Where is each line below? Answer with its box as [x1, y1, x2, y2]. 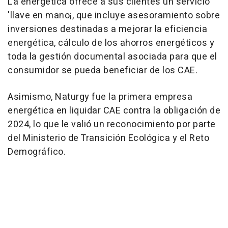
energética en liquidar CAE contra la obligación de [8, 103, 220, 118]
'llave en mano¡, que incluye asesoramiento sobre [8, 8, 220, 22]
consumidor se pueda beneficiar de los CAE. [8, 63, 197, 77]
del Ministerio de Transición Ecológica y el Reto [8, 131, 209, 145]
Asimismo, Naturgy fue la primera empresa [8, 90, 192, 104]
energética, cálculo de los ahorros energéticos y [8, 36, 214, 50]
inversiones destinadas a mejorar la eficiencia [8, 22, 207, 36]
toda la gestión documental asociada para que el [8, 49, 217, 64]
